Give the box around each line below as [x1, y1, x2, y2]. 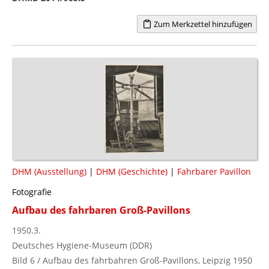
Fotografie [12, 186, 52, 198]
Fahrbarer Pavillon [177, 165, 251, 177]
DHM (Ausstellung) [12, 165, 86, 177]
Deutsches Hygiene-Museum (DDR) [12, 239, 152, 251]
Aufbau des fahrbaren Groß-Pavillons [12, 203, 190, 217]
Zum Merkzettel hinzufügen [151, 18, 252, 29]
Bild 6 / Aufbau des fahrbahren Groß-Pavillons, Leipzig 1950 [12, 254, 252, 266]
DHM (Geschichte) [96, 165, 168, 177]
